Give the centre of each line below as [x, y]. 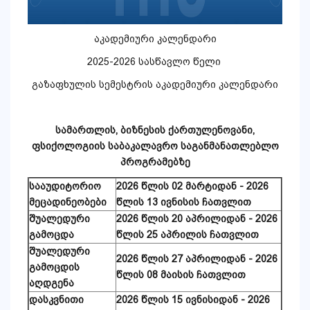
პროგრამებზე [155, 162]
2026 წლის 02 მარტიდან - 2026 [192, 186]
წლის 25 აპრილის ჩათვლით [188, 235]
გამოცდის [54, 267]
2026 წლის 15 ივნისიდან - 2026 [193, 300]
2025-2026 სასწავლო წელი [154, 62]
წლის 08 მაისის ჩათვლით [181, 275]
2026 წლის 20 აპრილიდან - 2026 [197, 219]
